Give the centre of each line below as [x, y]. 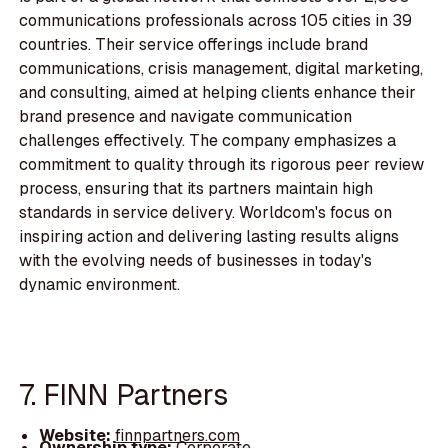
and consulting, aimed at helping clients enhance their [218, 93]
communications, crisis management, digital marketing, [221, 69]
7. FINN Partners [124, 394]
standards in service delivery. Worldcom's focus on [206, 213]
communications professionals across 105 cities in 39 [216, 21]
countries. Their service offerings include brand [194, 45]
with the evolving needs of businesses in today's [196, 261]
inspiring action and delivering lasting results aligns [209, 237]
